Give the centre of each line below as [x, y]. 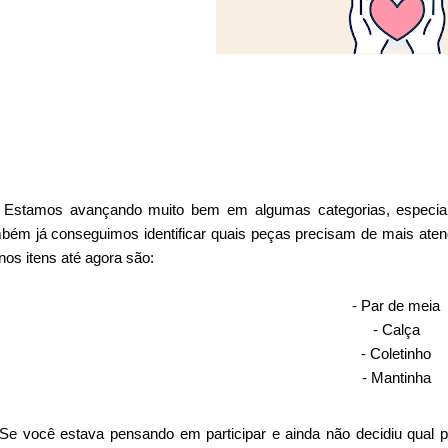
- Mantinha [396, 378]
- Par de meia [396, 306]
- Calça [396, 330]
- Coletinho [396, 354]
